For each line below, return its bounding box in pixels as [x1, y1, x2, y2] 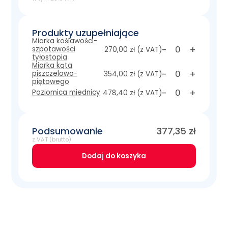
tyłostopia [32, 52, 67, 63]
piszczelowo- [32, 69, 77, 79]
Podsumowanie [32, 125, 103, 138]
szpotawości [32, 44, 75, 54]
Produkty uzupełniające [32, 26, 139, 40]
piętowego [32, 77, 69, 87]
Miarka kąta [32, 61, 72, 71]
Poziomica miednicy [32, 88, 100, 98]
